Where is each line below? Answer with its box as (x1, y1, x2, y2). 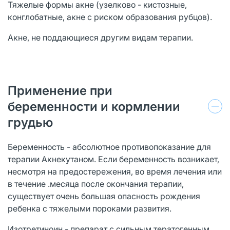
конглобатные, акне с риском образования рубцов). (8, 11, 212, 22)
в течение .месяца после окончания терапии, (8, 178, 184, 189)
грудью (8, 114, 53, 130)
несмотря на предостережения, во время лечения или (8, 166, 222, 177)
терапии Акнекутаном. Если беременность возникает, (8, 154, 219, 164)
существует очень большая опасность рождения (8, 190, 200, 201)
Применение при (8, 83, 112, 98)
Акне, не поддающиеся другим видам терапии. (8, 32, 193, 43)
